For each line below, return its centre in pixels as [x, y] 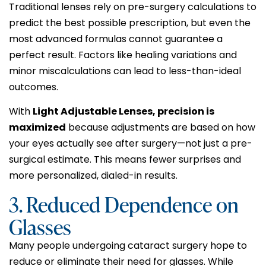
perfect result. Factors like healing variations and [123, 55]
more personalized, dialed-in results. [93, 176]
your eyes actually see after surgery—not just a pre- [131, 144]
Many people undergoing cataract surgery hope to [128, 245]
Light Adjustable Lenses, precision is [123, 112]
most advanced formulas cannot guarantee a [116, 39]
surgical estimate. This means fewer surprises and [125, 160]
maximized [37, 128]
